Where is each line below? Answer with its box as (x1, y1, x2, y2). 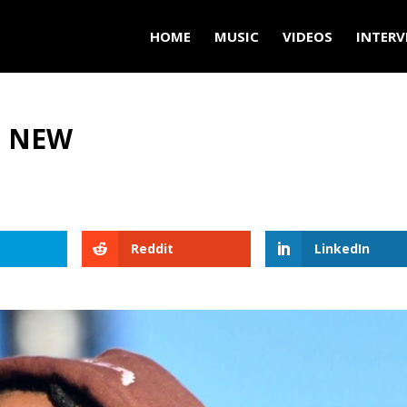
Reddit (131, 240, 174, 257)
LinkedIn (313, 240, 370, 257)
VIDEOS (282, 27, 333, 45)
